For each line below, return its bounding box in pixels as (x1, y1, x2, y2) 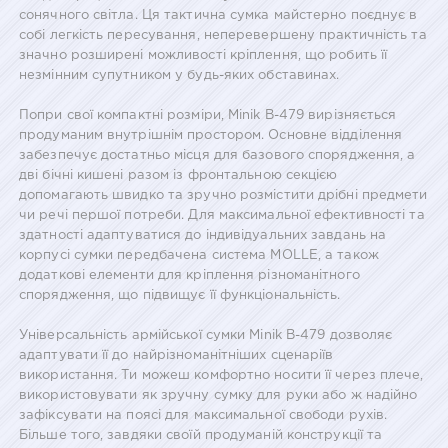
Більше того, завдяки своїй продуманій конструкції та (19, 430, 383, 442)
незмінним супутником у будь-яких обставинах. (19, 70, 340, 82)
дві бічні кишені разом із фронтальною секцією (19, 170, 338, 182)
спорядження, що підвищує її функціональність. (19, 290, 341, 302)
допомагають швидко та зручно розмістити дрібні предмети (19, 190, 428, 202)
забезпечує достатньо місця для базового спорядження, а (19, 150, 416, 162)
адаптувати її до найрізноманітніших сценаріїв (19, 350, 334, 362)
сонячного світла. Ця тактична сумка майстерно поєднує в (19, 10, 418, 22)
